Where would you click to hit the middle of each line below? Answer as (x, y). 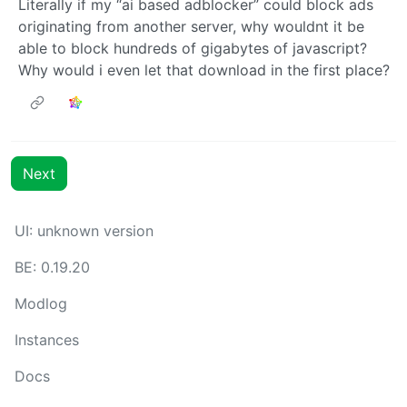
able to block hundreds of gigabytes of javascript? (193, 49)
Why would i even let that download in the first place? (204, 70)
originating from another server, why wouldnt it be (191, 27)
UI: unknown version (84, 231)
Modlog (41, 304)
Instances (47, 340)
